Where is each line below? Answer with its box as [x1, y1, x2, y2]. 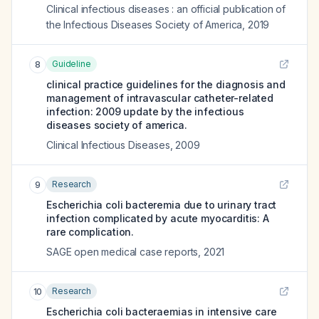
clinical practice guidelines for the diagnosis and [46, 78, 286, 90]
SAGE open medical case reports [46, 246, 199, 258]
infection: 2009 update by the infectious [46, 105, 244, 117]
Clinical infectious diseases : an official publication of [46, 3, 286, 15]
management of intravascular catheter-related [46, 92, 273, 104]
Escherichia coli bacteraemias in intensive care [46, 305, 277, 318]
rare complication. [46, 226, 135, 238]
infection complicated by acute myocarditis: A [46, 212, 269, 224]
